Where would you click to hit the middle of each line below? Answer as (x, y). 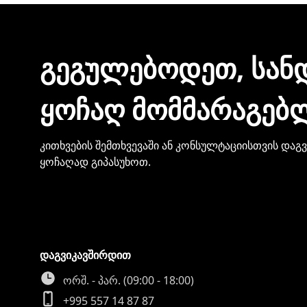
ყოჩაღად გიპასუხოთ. (95, 162)
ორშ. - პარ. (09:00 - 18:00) (128, 280)
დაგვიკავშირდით (85, 255)
